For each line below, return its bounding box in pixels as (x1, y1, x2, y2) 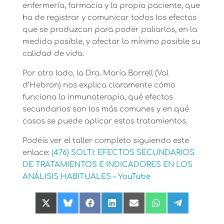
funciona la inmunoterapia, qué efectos (22, 93, 173, 102)
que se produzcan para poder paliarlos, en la (22, 25, 197, 34)
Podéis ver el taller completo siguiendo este (22, 136, 189, 145)
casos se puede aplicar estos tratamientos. (22, 117, 187, 126)
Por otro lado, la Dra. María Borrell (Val (22, 69, 168, 78)
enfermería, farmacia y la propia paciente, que (22, 1, 200, 10)
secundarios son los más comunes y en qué (22, 105, 189, 114)
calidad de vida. (22, 49, 84, 58)
